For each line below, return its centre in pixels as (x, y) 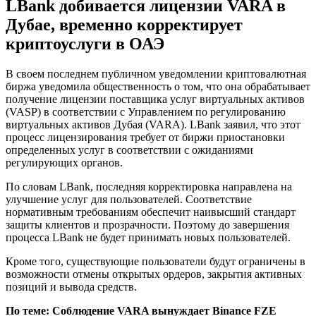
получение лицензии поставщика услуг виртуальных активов (155, 99)
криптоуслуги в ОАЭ (85, 44)
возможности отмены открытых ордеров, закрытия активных (154, 274)
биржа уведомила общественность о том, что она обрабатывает (158, 86)
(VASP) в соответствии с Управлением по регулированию (146, 111)
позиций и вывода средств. (71, 286)
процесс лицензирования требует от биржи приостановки (145, 137)
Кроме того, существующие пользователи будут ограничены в (156, 261)
